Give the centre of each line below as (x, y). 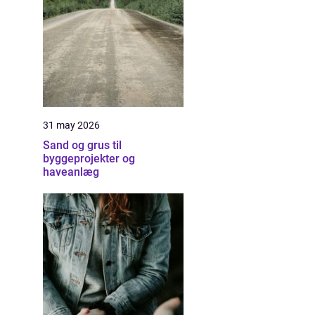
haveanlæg (71, 172)
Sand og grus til (82, 145)
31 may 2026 (71, 125)
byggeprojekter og (89, 159)
